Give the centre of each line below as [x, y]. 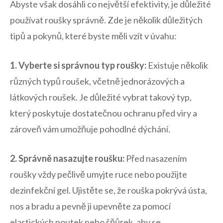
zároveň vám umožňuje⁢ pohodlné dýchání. [90, 129]
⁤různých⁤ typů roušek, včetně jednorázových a [97, 81]
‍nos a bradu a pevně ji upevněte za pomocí [90, 206]
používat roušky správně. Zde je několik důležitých [106, 20]
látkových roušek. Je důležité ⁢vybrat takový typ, [101, 97]
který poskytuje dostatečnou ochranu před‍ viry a [104, 113]
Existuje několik [177, 65]
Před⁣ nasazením [156, 159]
